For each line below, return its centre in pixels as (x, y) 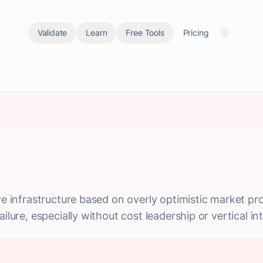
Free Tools (145, 33)
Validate (52, 33)
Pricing (196, 33)
